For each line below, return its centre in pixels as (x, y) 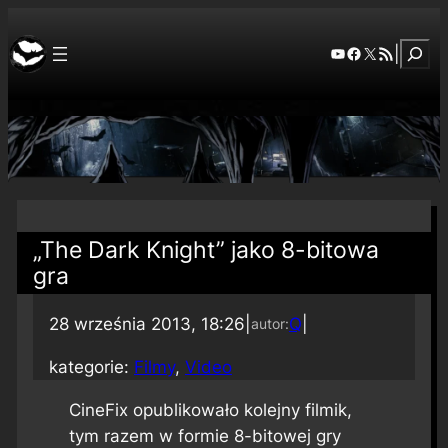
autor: (269, 323)
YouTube (361, 52)
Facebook (382, 52)
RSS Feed (395, 52)
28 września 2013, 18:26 (146, 323)
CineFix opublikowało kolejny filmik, (210, 409)
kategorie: (91, 366)
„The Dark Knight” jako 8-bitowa (205, 250)
